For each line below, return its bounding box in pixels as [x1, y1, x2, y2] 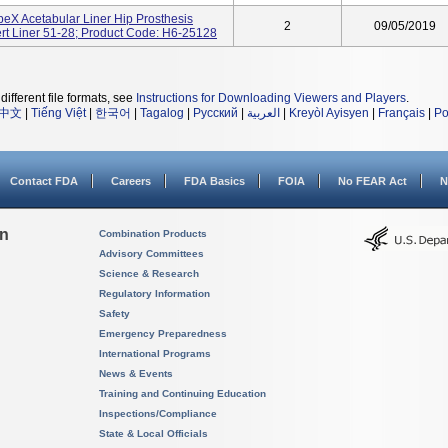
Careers [111, 175, 151, 187]
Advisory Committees [99, 248, 204, 259]
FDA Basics [184, 175, 245, 187]
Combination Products [99, 228, 207, 239]
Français [378, 106, 425, 120]
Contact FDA [10, 175, 78, 187]
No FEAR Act [338, 175, 407, 187]
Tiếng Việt [31, 106, 86, 120]
